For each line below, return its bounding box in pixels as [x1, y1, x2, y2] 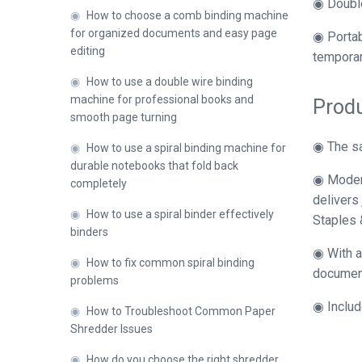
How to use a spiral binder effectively [86, 208, 274, 221]
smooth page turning [70, 111, 177, 124]
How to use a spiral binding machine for [86, 141, 286, 154]
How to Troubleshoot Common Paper [86, 305, 276, 318]
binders [70, 225, 108, 238]
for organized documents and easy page [70, 27, 277, 40]
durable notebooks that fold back [70, 159, 238, 172]
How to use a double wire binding [86, 75, 253, 88]
